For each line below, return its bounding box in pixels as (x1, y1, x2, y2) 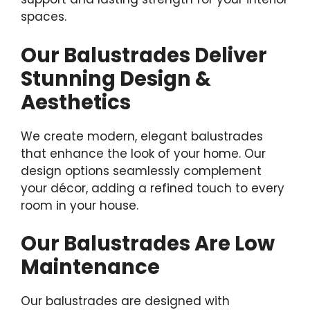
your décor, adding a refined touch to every (21, 179, 284, 197)
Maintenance (21, 253, 160, 282)
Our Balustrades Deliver (21, 41, 267, 69)
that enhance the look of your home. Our (21, 145, 266, 162)
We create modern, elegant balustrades (21, 127, 263, 145)
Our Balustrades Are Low (21, 230, 275, 258)
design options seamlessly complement (21, 162, 262, 179)
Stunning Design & (21, 64, 211, 93)
